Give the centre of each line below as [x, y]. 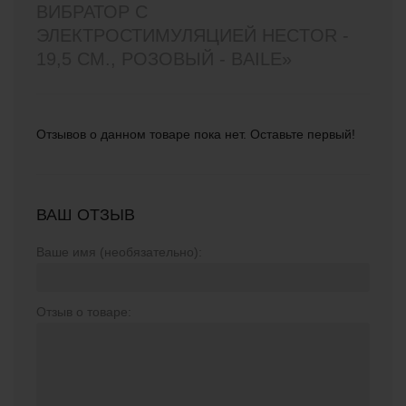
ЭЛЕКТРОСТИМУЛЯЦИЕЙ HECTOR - [193, 35]
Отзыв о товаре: [84, 312]
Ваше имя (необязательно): [119, 252]
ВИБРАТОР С [92, 12]
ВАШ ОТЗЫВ [86, 215]
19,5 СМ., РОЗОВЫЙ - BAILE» [164, 59]
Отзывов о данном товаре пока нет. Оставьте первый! [196, 134]
